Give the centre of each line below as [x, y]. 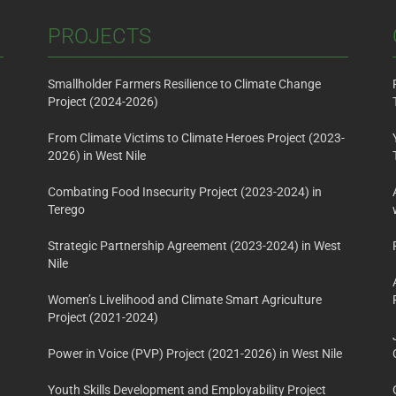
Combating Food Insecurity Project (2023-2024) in [185, 192]
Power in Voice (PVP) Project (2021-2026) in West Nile [195, 354]
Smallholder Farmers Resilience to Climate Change [184, 84]
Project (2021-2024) [103, 318]
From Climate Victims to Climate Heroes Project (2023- [196, 138]
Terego [66, 210]
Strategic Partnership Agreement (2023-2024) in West [194, 246]
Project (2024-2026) [103, 102]
